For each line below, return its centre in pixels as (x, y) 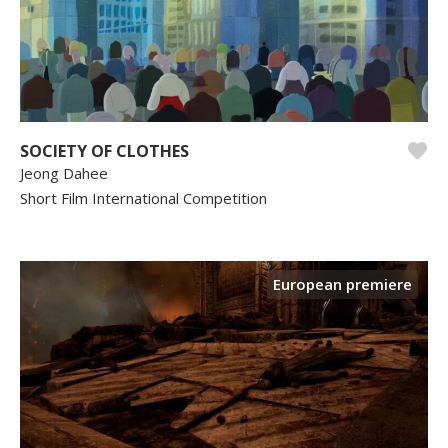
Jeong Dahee (64, 172)
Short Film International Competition (143, 197)
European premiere (342, 283)
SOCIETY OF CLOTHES (104, 150)
